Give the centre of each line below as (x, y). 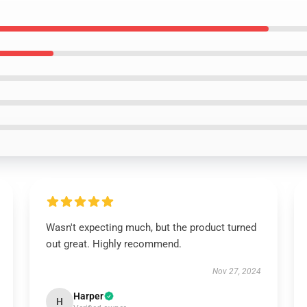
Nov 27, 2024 (237, 271)
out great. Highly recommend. (113, 244)
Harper (88, 296)
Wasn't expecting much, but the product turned (151, 228)
